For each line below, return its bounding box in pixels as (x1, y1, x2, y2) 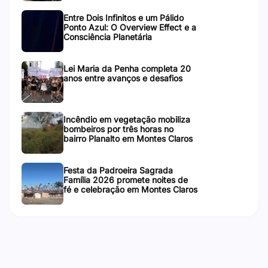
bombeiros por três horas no (63, 124, 173, 135)
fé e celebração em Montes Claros (63, 184, 197, 195)
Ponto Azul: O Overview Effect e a (63, 22, 196, 33)
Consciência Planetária (63, 32, 152, 42)
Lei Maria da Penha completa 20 (63, 63, 191, 74)
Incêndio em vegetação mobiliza (63, 114, 190, 125)
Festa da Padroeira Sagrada (63, 165, 173, 176)
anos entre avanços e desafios (63, 73, 182, 84)
